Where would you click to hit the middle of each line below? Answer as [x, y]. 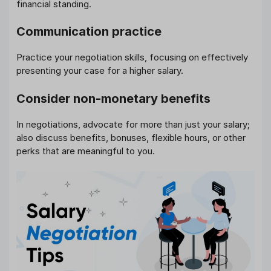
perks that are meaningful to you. [86, 151]
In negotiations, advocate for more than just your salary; [133, 124]
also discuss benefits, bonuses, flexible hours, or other [131, 137]
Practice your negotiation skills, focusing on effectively [132, 57]
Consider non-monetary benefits [113, 98]
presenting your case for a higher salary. [100, 71]
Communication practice [89, 32]
